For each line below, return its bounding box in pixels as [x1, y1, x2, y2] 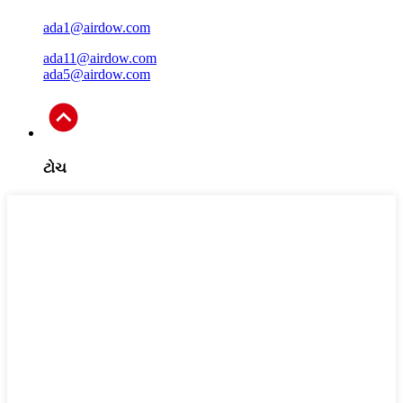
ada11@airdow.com [43, 49, 157, 66]
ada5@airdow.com [43, 66, 150, 82]
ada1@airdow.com [43, 19, 150, 35]
